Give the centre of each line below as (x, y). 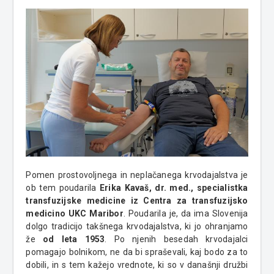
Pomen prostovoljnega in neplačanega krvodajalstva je (137, 175)
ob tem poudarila (63, 188)
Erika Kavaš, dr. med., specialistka (174, 188)
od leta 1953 (74, 239)
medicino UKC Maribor (75, 214)
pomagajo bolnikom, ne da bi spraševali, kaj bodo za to (137, 252)
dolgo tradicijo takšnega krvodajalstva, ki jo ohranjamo (137, 227)
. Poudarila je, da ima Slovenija (186, 214)
